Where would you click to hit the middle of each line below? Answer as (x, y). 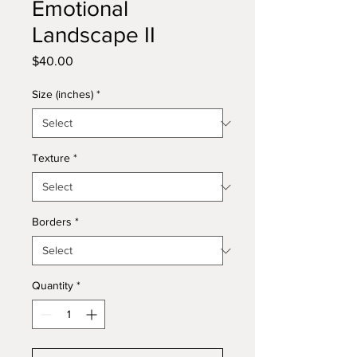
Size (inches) (63, 94)
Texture (51, 158)
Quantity (53, 285)
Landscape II (94, 35)
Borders (52, 222)
